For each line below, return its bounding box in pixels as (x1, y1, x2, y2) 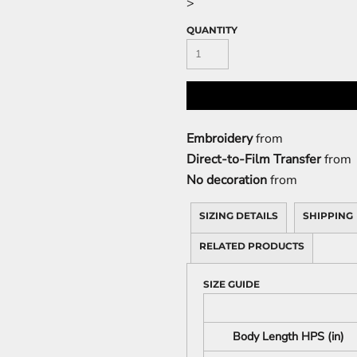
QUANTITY (186, 24, 237, 37)
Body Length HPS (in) (232, 328, 344, 345)
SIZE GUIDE (203, 278, 260, 291)
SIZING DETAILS (199, 210, 278, 222)
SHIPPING (303, 210, 353, 222)
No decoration (186, 171, 267, 190)
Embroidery (186, 130, 253, 148)
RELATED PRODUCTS (199, 240, 304, 253)
